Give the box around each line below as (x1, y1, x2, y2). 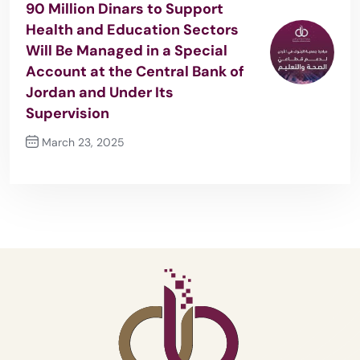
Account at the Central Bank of (26, 62, 244, 82)
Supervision (26, 104, 109, 124)
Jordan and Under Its (26, 83, 174, 103)
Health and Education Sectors (26, 20, 239, 40)
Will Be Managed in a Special (26, 41, 227, 61)
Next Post (26, 162, 81, 178)
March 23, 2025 (39, 135, 125, 150)
